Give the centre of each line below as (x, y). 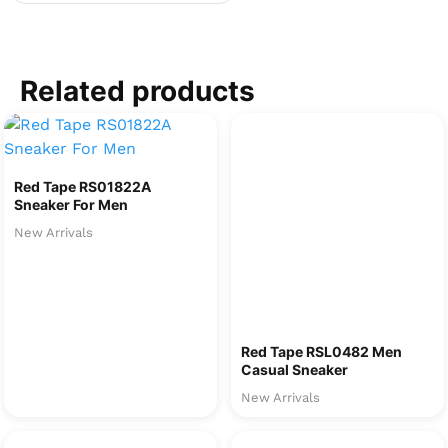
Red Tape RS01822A (82, 186)
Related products (137, 91)
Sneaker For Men (71, 204)
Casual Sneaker (294, 369)
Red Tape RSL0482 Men (321, 351)
